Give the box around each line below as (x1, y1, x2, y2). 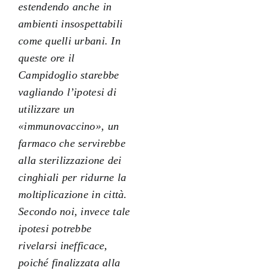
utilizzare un (18, 102, 75, 115)
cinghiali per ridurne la (18, 171, 127, 183)
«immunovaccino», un (18, 119, 119, 132)
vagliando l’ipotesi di (18, 85, 116, 98)
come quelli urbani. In (18, 34, 121, 47)
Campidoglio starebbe (18, 68, 119, 81)
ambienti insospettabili (18, 17, 123, 30)
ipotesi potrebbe (18, 222, 92, 235)
